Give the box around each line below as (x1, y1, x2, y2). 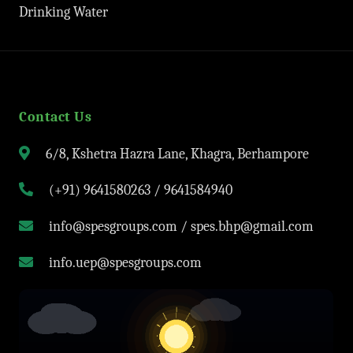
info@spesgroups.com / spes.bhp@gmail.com (46, 218, 314, 235)
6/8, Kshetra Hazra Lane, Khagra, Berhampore (43, 146, 309, 162)
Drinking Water (19, 4, 108, 20)
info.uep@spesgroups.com (46, 255, 202, 271)
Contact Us (19, 109, 91, 125)
